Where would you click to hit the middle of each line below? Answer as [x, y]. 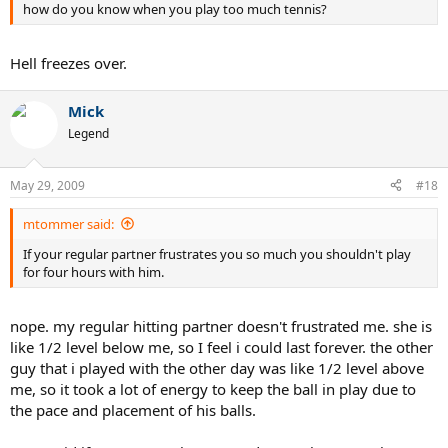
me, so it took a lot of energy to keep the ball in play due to [213, 389]
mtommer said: [68, 223]
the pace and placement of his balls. [133, 410]
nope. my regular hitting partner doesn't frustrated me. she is [221, 326]
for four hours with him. [93, 271]
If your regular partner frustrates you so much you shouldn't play [217, 253]
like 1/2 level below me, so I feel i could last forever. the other [221, 347]
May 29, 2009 [47, 185]
